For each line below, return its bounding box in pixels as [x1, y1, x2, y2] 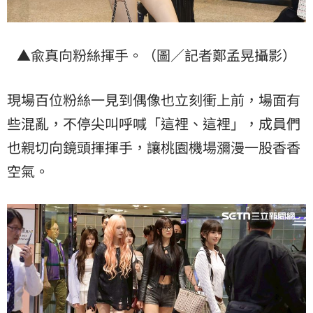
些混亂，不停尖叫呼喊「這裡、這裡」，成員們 [7, 112, 300, 133]
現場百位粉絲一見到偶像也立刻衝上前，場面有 [7, 89, 300, 110]
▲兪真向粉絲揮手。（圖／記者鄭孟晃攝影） [17, 44, 296, 65]
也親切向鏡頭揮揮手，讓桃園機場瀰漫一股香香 [7, 136, 300, 157]
